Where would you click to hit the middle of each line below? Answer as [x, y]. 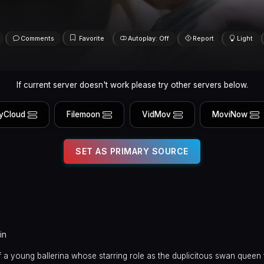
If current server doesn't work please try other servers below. [132, 85]
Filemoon [84, 115]
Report [203, 38]
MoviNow [230, 115]
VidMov [156, 115]
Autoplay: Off [148, 38]
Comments [37, 38]
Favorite [92, 38]
